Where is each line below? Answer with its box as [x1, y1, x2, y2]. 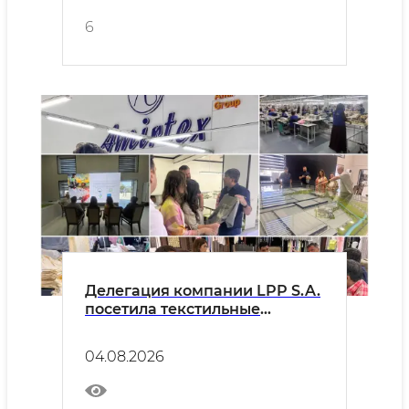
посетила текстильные [85, 300, 260, 318]
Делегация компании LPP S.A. [85, 282, 320, 299]
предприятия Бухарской [85, 319, 277, 336]
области [85, 337, 148, 354]
